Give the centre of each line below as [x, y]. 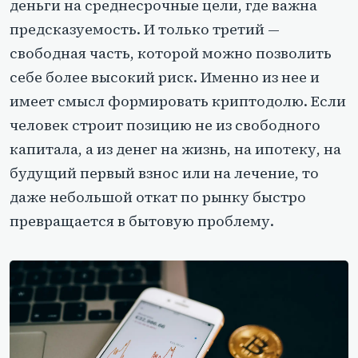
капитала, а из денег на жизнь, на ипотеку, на [175, 149]
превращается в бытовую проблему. [142, 221]
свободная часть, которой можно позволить [171, 54]
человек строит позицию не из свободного [165, 125]
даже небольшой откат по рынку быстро [158, 197]
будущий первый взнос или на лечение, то [164, 173]
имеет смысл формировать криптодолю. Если [178, 101]
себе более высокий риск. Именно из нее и [165, 78]
